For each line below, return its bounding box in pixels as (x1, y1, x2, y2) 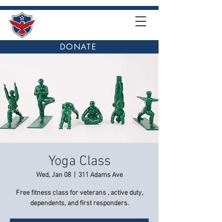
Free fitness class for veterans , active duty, (15, 189, 143, 197)
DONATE (59, 42, 97, 52)
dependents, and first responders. (30, 199, 129, 208)
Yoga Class (48, 153, 111, 170)
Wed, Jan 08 (36, 171, 71, 179)
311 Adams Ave (78, 171, 123, 179)
